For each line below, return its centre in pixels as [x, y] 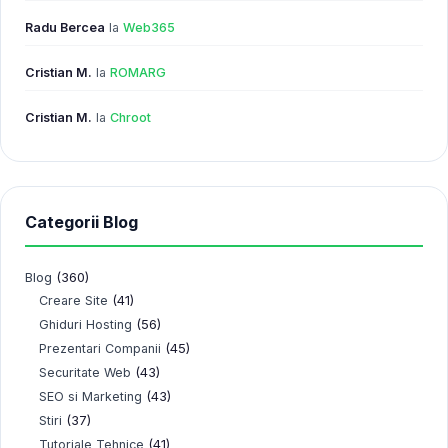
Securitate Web [85, 372]
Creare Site [73, 300]
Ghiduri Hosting [85, 324]
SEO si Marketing [90, 396]
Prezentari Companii [100, 348]
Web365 [149, 27]
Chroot [130, 117]
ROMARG [138, 72]
